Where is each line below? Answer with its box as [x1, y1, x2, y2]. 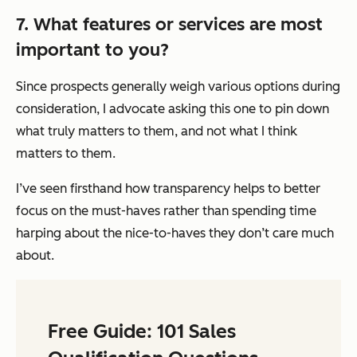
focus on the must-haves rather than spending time [16, 203, 316, 219]
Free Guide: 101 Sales [48, 320, 236, 343]
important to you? [16, 39, 169, 61]
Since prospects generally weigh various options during [16, 79, 340, 95]
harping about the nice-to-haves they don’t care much [16, 226, 334, 241]
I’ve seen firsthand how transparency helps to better [16, 181, 320, 197]
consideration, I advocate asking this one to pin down [16, 101, 329, 117]
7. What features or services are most [16, 14, 323, 36]
